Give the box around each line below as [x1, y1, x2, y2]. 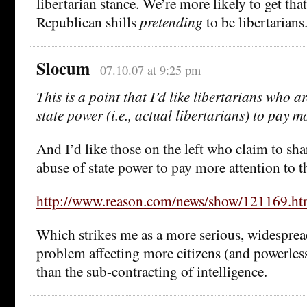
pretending [140, 11, 203, 32]
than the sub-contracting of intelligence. [36, 260, 267, 281]
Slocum [36, 56, 90, 80]
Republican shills [36, 11, 140, 32]
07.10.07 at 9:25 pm [99, 61, 201, 78]
